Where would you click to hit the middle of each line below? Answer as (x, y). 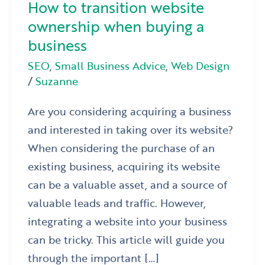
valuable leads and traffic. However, (117, 202)
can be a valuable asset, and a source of (128, 184)
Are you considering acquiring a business (130, 111)
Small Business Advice (111, 65)
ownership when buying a (116, 26)
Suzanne (57, 80)
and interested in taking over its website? (131, 129)
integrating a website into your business (128, 221)
